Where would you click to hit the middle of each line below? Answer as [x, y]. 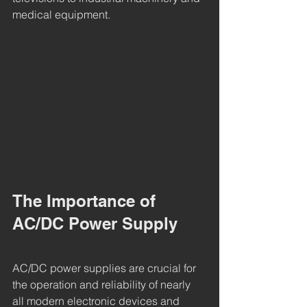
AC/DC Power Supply [95, 224]
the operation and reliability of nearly [103, 285]
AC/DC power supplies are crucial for [106, 268]
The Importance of [86, 201]
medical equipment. [61, 14]
